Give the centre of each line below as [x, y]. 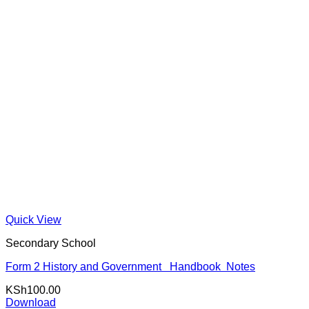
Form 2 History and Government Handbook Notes [130, 266]
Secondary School [51, 243]
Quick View [33, 219]
